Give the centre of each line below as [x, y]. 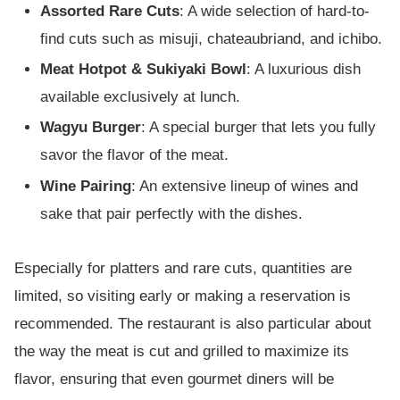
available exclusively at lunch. [141, 97]
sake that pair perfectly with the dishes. [172, 213]
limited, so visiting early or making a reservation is [183, 296]
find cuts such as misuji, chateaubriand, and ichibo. [212, 38]
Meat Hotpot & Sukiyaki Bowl [144, 70]
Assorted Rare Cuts [110, 11]
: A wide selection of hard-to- [275, 11]
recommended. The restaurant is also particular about [193, 324]
